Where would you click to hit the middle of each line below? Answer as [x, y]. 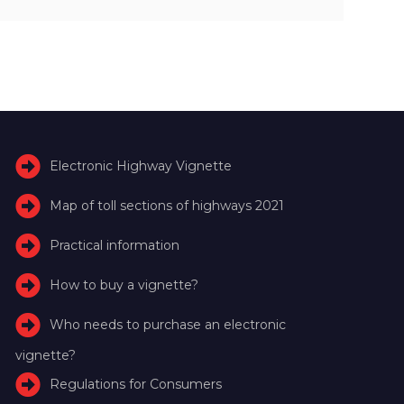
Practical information [115, 245]
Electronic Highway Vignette [141, 165]
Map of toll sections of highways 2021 [167, 205]
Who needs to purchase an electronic [168, 324]
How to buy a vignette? [124, 285]
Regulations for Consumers [136, 384]
